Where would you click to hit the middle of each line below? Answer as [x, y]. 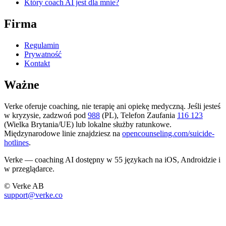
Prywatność [43, 54]
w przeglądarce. [29, 168]
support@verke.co [33, 195]
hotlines [16, 142]
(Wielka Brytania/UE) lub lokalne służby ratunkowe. [88, 124]
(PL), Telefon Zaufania [138, 115]
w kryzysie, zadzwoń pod [45, 115]
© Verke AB [24, 186]
